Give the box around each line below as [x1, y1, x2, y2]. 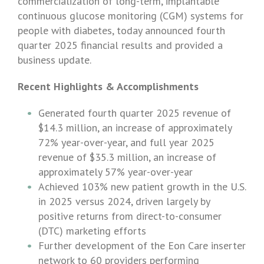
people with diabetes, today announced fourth [18, 24, 225, 37]
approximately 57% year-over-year [38, 165, 193, 179]
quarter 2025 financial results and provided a [18, 38, 223, 52]
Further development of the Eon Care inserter [38, 239, 246, 252]
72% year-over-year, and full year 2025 [38, 136, 214, 149]
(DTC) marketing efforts [38, 224, 146, 237]
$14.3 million [38, 121, 97, 134]
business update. [18, 53, 91, 67]
